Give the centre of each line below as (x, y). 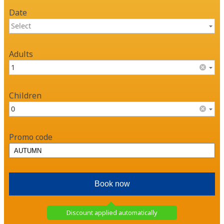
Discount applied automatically (112, 212)
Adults (21, 54)
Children (25, 96)
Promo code (31, 137)
